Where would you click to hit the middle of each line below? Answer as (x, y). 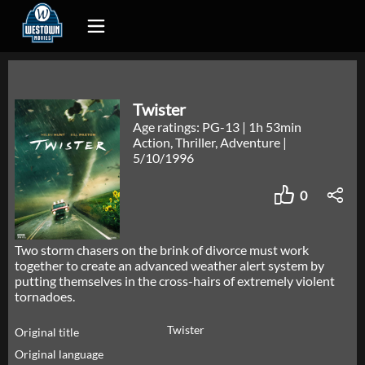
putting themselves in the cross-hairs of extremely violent (175, 281)
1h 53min (275, 127)
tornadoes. (45, 297)
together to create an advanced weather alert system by (169, 266)
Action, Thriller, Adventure (208, 142)
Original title (47, 332)
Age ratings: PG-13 (188, 127)
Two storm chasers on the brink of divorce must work (162, 250)
